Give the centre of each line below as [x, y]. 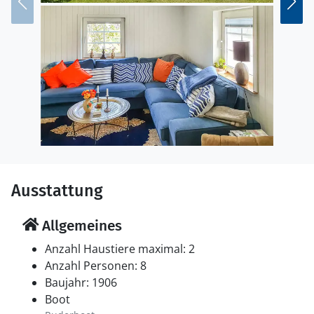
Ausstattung [57, 191]
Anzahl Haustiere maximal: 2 [120, 249]
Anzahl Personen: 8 [96, 266]
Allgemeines [80, 226]
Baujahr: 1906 [81, 282]
